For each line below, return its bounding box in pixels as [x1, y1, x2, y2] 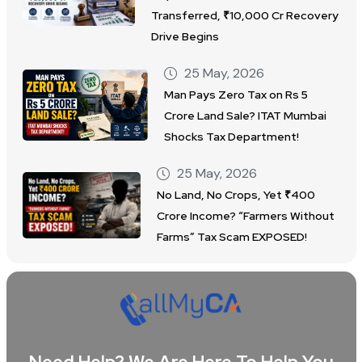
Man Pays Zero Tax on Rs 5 [163, 87, 308, 103]
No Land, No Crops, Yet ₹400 [156, 187, 315, 203]
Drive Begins [150, 29, 219, 44]
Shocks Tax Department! [163, 129, 299, 145]
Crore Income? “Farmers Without [156, 208, 335, 224]
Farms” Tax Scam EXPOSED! [156, 229, 307, 245]
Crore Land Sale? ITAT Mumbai [163, 108, 326, 124]
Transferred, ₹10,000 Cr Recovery [150, 8, 339, 23]
